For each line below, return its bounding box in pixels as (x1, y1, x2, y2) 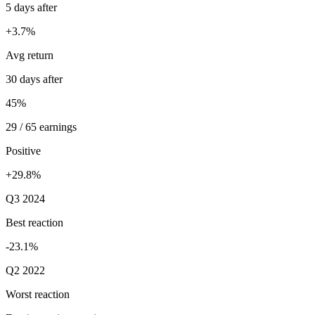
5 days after (6, 1, 57, 14)
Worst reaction (6, 288, 70, 301)
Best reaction (6, 217, 63, 229)
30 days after (6, 73, 63, 86)
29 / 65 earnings (6, 121, 77, 134)
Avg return (6, 49, 53, 62)
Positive (6, 145, 41, 157)
